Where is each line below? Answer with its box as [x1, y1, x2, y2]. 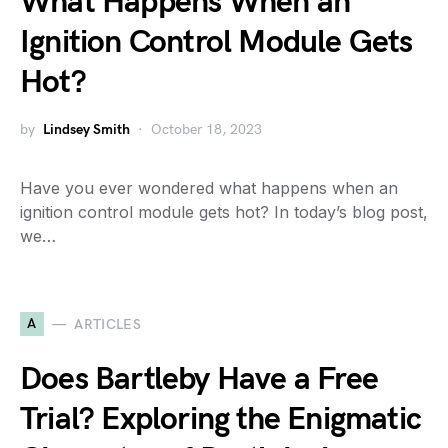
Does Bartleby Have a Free [20, 360, 379, 399]
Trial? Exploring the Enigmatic [20, 400, 422, 439]
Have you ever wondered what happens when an [20, 178, 398, 198]
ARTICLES [74, 315, 142, 333]
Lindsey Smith [43, 121, 130, 138]
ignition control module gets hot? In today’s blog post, [20, 202, 428, 222]
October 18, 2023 [151, 121, 262, 138]
